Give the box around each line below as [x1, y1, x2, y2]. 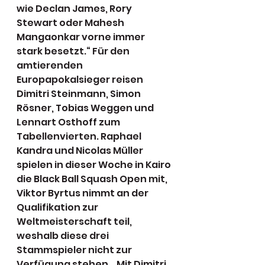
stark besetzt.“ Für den [17, 44, 131, 58]
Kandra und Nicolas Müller [17, 144, 145, 157]
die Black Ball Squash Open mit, [17, 172, 169, 186]
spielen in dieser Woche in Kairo [17, 158, 173, 172]
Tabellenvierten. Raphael [17, 130, 143, 143]
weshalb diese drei [17, 229, 111, 243]
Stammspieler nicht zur [17, 243, 134, 257]
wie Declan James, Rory [17, 2, 134, 15]
